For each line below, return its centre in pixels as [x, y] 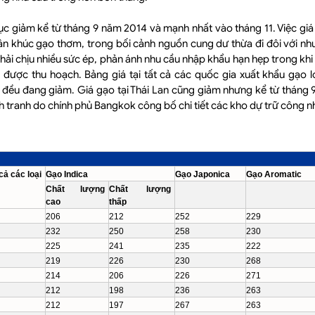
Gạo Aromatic [274, 174]
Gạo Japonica [202, 174]
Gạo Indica [67, 174]
